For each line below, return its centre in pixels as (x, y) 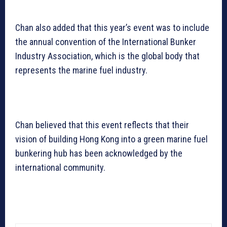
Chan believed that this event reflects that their (102, 125)
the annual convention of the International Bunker (106, 42)
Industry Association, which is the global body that (107, 56)
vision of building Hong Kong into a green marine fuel (111, 139)
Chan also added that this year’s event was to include (112, 28)
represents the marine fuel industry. (81, 70)
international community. (60, 168)
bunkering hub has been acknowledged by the (99, 154)
